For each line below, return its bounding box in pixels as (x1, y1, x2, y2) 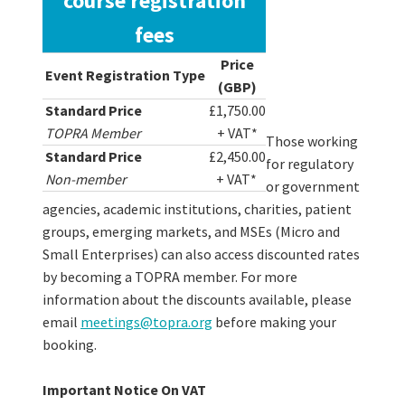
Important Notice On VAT (42, 381, 206, 400)
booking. (42, 335, 99, 354)
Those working (266, 132, 358, 151)
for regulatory (266, 155, 353, 174)
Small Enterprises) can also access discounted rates (42, 245, 360, 264)
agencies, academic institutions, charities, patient (42, 200, 352, 219)
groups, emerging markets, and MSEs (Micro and (42, 222, 340, 241)
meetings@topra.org (80, 313, 212, 332)
